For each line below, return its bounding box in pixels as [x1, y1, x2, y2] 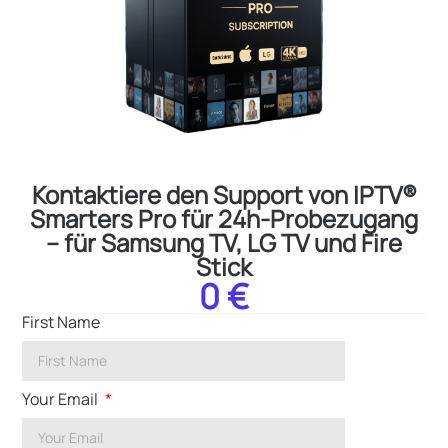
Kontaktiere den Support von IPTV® [31, 177, 417, 211]
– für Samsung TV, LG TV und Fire [46, 225, 402, 259]
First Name [22, 310, 101, 333]
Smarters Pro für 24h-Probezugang [30, 201, 418, 235]
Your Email [22, 387, 102, 410]
